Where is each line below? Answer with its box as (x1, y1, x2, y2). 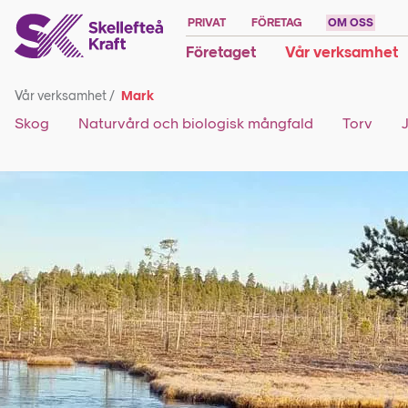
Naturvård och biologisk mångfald (78, 115, 313, 132)
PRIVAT (188, 16, 226, 29)
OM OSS (328, 16, 373, 29)
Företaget (186, 44, 256, 61)
